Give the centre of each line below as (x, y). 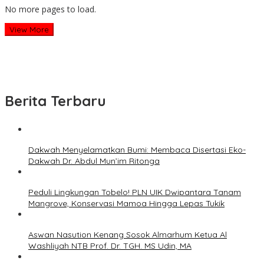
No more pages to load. (50, 9)
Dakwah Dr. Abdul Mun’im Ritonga (94, 161)
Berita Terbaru (55, 101)
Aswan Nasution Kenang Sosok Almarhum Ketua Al (128, 235)
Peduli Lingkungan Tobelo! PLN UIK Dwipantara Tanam (135, 192)
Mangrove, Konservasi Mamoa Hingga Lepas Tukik (126, 204)
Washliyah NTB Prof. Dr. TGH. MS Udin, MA (110, 246)
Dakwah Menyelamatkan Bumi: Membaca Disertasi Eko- (137, 150)
